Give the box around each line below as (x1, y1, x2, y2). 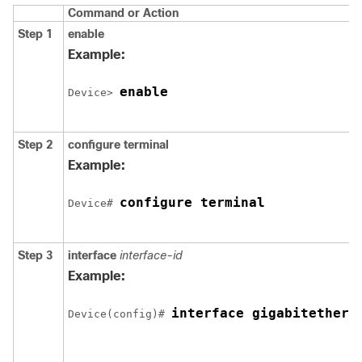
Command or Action (68, 6, 179, 19)
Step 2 (18, 138, 53, 151)
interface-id (120, 249, 183, 262)
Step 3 (18, 249, 53, 262)
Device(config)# (68, 308, 171, 320)
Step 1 (18, 27, 53, 40)
